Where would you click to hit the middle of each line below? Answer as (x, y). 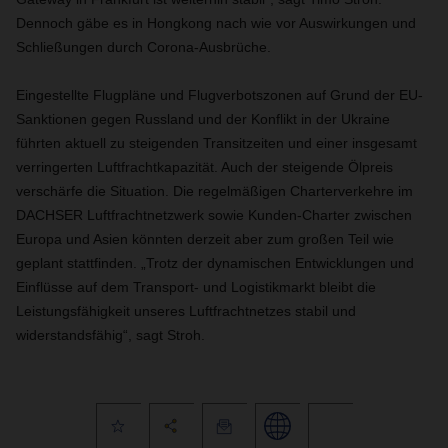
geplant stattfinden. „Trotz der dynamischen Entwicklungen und (215, 263)
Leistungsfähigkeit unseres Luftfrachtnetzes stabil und (186, 311)
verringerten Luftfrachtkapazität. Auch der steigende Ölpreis (204, 167)
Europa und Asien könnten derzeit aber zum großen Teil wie (205, 239)
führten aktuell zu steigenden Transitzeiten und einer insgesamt (216, 143)
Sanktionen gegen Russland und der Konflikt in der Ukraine (203, 119)
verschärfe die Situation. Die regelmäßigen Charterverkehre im (214, 191)
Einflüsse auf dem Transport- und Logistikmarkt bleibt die (196, 287)
